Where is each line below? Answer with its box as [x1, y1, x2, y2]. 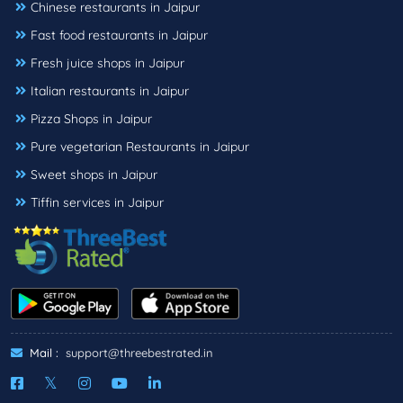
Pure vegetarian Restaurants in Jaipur [31, 139, 249, 156]
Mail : [26, 345, 58, 360]
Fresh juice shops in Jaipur [31, 55, 184, 72]
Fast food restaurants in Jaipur [31, 27, 208, 44]
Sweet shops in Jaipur [31, 166, 157, 184]
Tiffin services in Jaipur [31, 194, 164, 211]
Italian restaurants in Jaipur [31, 83, 189, 100]
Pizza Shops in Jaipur [31, 111, 152, 128]
